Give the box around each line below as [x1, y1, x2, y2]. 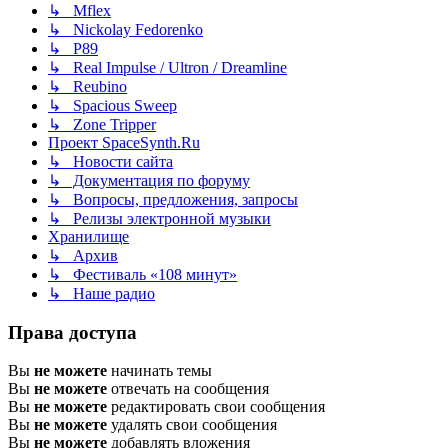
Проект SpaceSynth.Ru [48, 133, 200, 151]
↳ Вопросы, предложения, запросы [48, 190, 298, 208]
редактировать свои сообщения [107, 398, 325, 416]
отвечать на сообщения [107, 380, 269, 398]
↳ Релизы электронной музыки [48, 209, 271, 227]
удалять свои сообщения [107, 416, 277, 434]
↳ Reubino [48, 77, 127, 95]
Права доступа [8, 321, 137, 343]
